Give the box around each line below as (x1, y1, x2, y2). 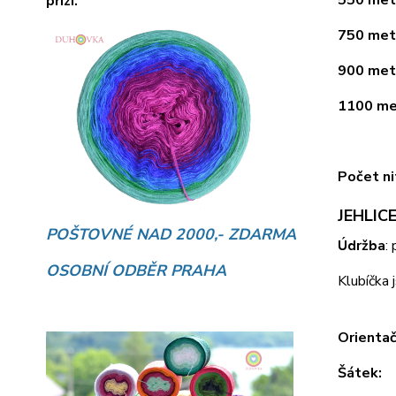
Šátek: (337, 363, 382, 384)
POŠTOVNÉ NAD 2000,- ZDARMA (46, 224, 296, 245)
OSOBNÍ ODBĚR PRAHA (46, 260, 226, 281)
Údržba (337, 236, 385, 256)
